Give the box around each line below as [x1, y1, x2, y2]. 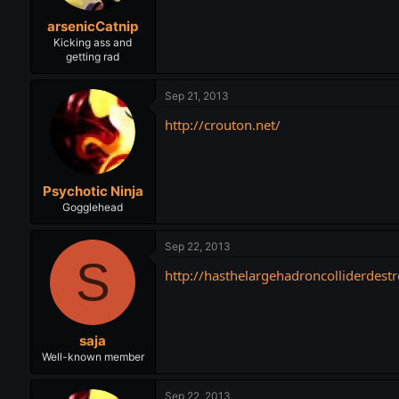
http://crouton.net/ [164, 116, 281, 134]
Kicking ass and [53, 36, 133, 50]
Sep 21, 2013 [164, 89, 229, 103]
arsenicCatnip [47, 18, 139, 36]
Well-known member [41, 350, 144, 364]
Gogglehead [62, 199, 124, 214]
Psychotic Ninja [42, 182, 143, 199]
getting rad [66, 50, 120, 64]
